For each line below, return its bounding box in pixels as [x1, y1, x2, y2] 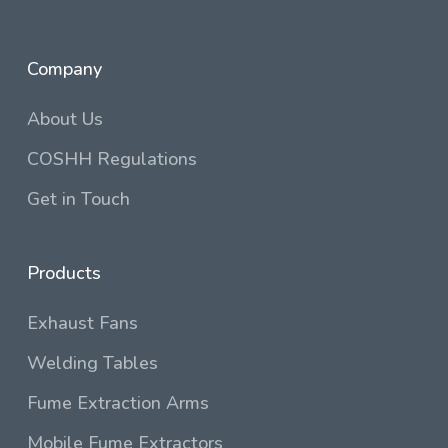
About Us [26, 107, 103, 131]
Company [26, 57, 102, 81]
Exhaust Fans [26, 311, 138, 335]
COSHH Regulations [26, 147, 197, 171]
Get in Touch [26, 187, 130, 211]
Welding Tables [26, 351, 158, 375]
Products [26, 261, 101, 285]
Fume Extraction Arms [26, 391, 209, 415]
